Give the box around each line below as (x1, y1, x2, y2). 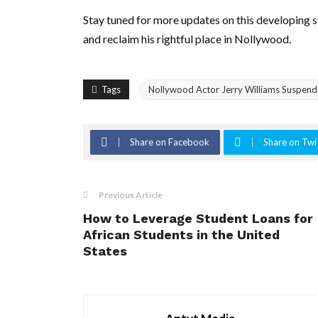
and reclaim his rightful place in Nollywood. (83, 31, 291, 45)
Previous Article (99, 189, 163, 200)
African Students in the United (83, 226, 280, 242)
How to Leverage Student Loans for (83, 210, 313, 226)
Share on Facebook (130, 136, 209, 148)
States (83, 243, 127, 258)
